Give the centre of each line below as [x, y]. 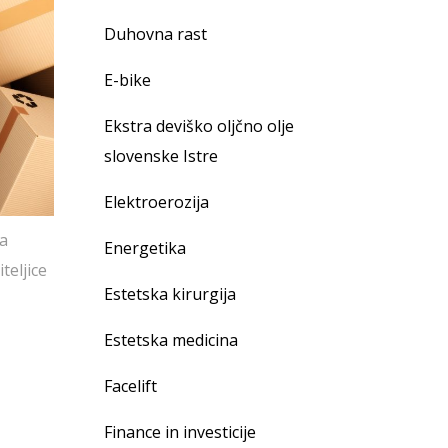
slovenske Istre [161, 156]
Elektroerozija [156, 202]
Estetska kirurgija [170, 294]
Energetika [145, 248]
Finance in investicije [180, 432]
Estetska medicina [171, 340]
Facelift [130, 386]
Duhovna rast [155, 34]
